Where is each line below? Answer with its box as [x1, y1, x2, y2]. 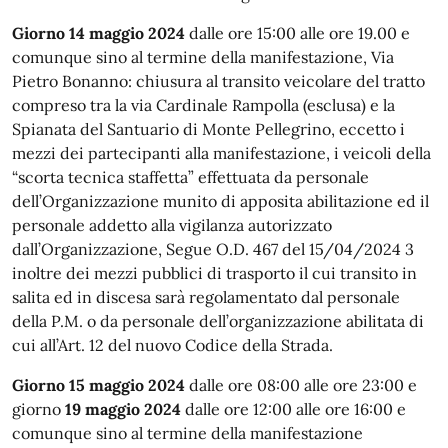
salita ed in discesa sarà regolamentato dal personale [12, 287, 400, 307]
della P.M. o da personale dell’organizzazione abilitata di [12, 311, 424, 331]
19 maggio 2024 [65, 399, 181, 419]
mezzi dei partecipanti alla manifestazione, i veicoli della [12, 143, 431, 163]
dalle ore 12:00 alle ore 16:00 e [181, 399, 406, 419]
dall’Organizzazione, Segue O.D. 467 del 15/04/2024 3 [12, 239, 414, 259]
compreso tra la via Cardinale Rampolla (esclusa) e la [12, 95, 395, 115]
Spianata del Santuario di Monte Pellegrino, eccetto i [12, 119, 405, 139]
